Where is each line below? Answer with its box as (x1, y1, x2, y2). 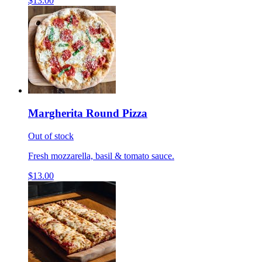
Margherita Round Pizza (28, 107, 147, 120)
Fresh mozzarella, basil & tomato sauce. (28, 150, 174, 161)
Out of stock (28, 130, 74, 141)
